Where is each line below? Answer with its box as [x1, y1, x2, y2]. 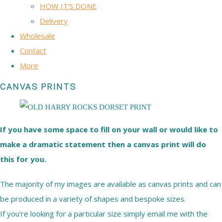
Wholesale [20, 30, 55, 41]
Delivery [40, 15, 68, 26]
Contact [20, 45, 46, 55]
